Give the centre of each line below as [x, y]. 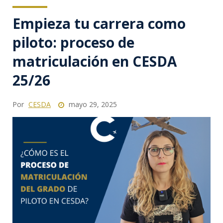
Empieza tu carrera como [99, 24]
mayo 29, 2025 [92, 105]
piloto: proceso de [73, 43]
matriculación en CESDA [95, 61]
